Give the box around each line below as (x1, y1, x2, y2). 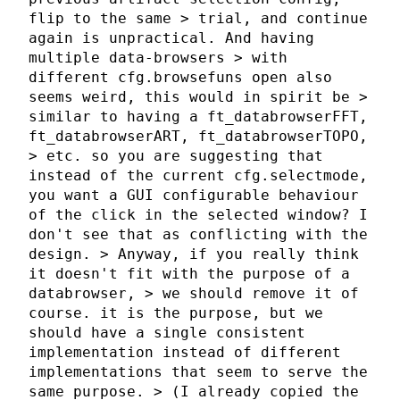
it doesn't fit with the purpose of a (29, 265, 350, 283)
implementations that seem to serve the (29, 363, 368, 381)
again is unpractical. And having (29, 29, 314, 47)
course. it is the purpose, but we (29, 304, 323, 322)
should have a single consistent (29, 324, 305, 342)
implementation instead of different (29, 344, 341, 362)
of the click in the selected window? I (29, 206, 368, 224)
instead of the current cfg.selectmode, (29, 167, 368, 185)
